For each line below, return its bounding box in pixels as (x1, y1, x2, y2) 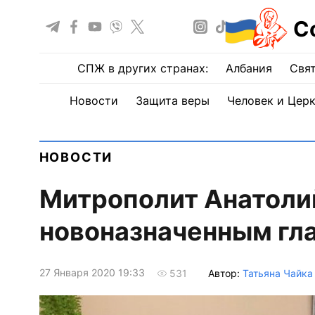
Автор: (207, 266, 243, 279)
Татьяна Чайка (242, 266, 313, 279)
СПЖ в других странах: (77, 61, 208, 75)
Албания (226, 61, 272, 75)
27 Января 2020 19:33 (39, 266, 145, 279)
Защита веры (135, 94, 210, 108)
